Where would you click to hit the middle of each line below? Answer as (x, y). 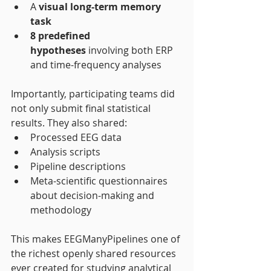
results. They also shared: (69, 122)
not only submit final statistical (82, 108)
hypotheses (58, 50)
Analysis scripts (65, 152)
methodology (61, 210)
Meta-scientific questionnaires (100, 181)
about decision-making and (93, 195)
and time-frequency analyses (96, 64)
